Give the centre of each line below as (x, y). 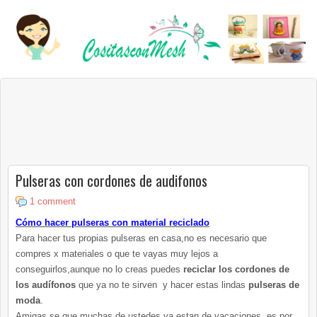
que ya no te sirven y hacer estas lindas (161, 284)
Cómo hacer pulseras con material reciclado (113, 222)
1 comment (53, 201)
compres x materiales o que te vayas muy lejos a (117, 253)
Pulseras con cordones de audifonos (111, 180)
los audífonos (46, 284)
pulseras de (272, 284)
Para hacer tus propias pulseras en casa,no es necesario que (141, 238)
